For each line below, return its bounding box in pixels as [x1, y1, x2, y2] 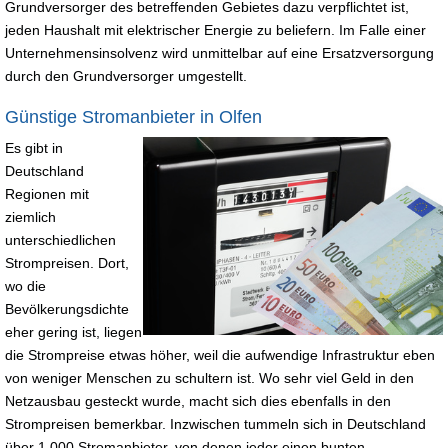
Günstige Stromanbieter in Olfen [5, 106, 262, 127]
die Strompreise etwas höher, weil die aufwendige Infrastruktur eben [5, 346, 435, 363]
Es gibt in [5, 139, 63, 156]
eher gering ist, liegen [5, 323, 142, 340]
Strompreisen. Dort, [5, 254, 129, 271]
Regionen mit [5, 185, 89, 202]
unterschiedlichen [5, 231, 116, 248]
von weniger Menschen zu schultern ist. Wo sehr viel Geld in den [5, 369, 414, 386]
